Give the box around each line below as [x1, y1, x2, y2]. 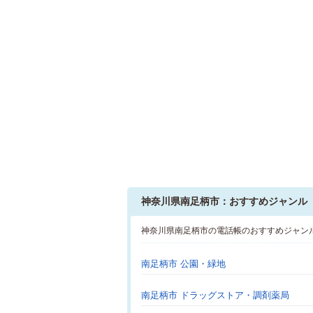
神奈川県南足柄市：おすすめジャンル [141, 196, 307, 207]
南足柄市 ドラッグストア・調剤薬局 [141, 290, 289, 300]
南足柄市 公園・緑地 [141, 259, 226, 269]
